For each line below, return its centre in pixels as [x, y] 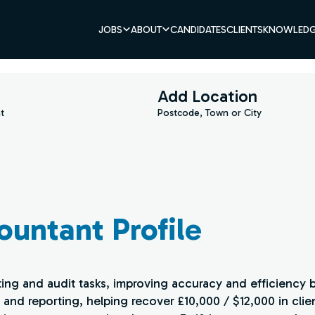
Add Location [207, 96]
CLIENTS [245, 30]
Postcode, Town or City [209, 113]
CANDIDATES [198, 30]
